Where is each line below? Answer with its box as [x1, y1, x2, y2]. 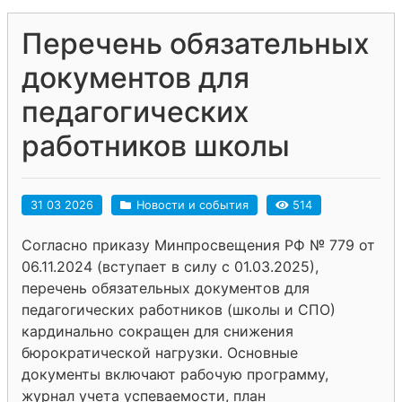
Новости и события [136, 197, 249, 212]
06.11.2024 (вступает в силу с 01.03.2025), [22, 257, 319, 275]
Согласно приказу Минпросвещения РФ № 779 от [22, 235, 375, 254]
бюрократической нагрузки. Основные [22, 343, 298, 362]
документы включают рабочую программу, [22, 364, 328, 383]
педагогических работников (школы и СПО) [22, 300, 336, 319]
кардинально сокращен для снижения [22, 321, 293, 340]
